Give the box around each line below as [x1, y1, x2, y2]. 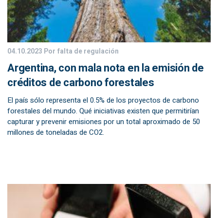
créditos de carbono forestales [7, 75, 154, 91]
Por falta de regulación [42, 46, 119, 56]
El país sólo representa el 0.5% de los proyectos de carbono [7, 95, 199, 106]
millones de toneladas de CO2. [7, 127, 104, 138]
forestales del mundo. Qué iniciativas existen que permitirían [7, 106, 199, 116]
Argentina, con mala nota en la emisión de [7, 60, 204, 76]
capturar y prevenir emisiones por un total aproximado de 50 [7, 116, 200, 127]
